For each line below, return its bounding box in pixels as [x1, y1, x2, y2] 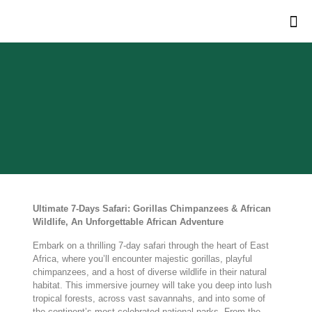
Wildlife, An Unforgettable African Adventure [32, 217, 224, 227]
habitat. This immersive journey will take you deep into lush [32, 280, 272, 290]
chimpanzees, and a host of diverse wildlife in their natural [32, 267, 267, 277]
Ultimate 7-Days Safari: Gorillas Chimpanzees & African [32, 203, 271, 214]
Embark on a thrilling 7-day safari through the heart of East [32, 240, 269, 251]
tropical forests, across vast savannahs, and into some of [32, 293, 265, 304]
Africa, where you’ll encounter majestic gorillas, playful [32, 253, 252, 264]
